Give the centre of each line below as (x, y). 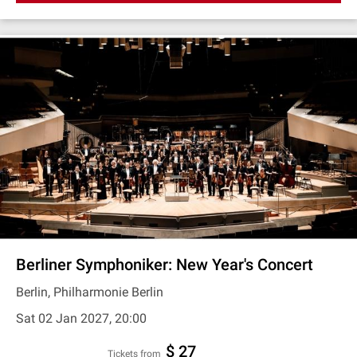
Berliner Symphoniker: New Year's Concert (165, 265)
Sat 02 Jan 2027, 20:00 (81, 318)
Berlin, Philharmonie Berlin (90, 292)
